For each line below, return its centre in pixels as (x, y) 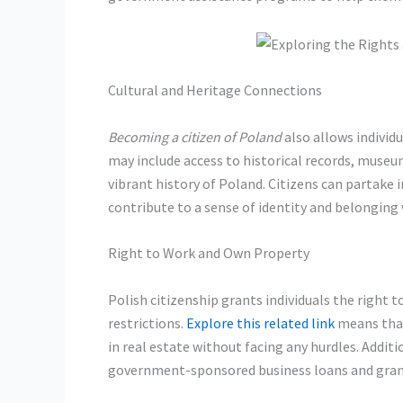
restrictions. (147, 323)
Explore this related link (260, 323)
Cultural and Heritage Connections (215, 90)
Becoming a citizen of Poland (195, 136)
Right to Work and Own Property (209, 253)
